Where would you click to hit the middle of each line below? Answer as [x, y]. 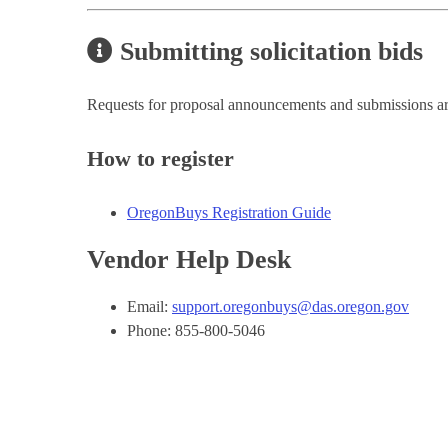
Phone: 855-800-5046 [196, 331]
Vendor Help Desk [189, 260]
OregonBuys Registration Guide [229, 213]
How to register [160, 158]
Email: [149, 307]
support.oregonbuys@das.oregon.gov [290, 307]
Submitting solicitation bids [268, 51]
